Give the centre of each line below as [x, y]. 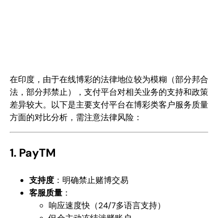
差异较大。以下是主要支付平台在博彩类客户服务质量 [109, 105]
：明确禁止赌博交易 [91, 180]
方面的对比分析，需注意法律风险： [76, 118]
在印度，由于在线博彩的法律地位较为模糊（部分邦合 [109, 80]
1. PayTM [33, 153]
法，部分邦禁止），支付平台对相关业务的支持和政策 [109, 92]
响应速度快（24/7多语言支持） [107, 205]
